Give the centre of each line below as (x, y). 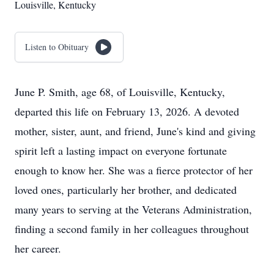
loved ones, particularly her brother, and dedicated (126, 190)
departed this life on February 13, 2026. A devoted (127, 111)
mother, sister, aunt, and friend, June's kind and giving (135, 131)
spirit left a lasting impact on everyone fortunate (121, 150)
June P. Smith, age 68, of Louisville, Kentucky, (120, 92)
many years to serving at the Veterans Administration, (133, 209)
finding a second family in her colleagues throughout (132, 229)
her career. (38, 248)
